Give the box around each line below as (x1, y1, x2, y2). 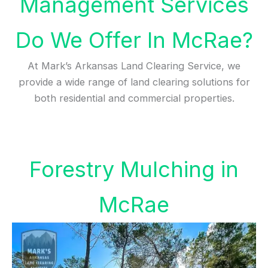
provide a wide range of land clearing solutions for (18, 75, 250, 88)
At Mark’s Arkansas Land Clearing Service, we (28, 59, 240, 72)
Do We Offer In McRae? (15, 26, 253, 53)
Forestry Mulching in (29, 156, 239, 183)
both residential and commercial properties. (33, 92, 234, 104)
